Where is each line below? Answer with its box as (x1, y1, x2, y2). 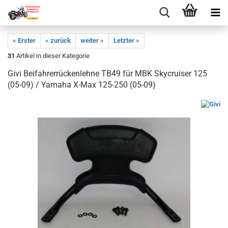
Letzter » (113, 37, 139, 44)
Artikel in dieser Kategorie (15, 52, 90, 60)
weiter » (80, 37, 104, 44)
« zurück (45, 37, 71, 44)
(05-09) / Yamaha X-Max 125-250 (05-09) (8, 80, 156, 90)
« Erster (13, 37, 36, 44)
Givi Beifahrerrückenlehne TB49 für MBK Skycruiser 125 (8, 69, 207, 78)
